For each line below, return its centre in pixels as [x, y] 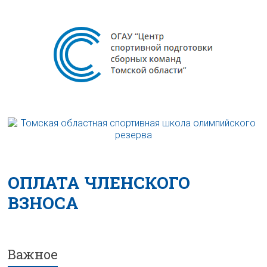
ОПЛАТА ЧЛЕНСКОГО [99, 182]
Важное [33, 254]
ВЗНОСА [44, 203]
